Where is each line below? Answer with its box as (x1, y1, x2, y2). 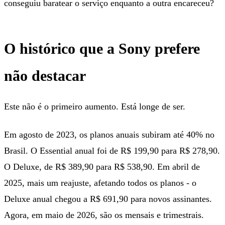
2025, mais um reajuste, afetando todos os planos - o (4, 177, 196, 188)
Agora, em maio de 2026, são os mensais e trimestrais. (4, 209, 204, 220)
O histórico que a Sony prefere (4, 40, 200, 57)
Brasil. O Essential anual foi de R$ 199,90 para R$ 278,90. (4, 145, 220, 156)
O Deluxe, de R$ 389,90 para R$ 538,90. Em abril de (4, 161, 200, 172)
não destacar (4, 67, 86, 84)
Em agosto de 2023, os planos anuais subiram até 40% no (4, 129, 214, 140)
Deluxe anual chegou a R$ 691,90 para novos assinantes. (4, 193, 212, 204)
